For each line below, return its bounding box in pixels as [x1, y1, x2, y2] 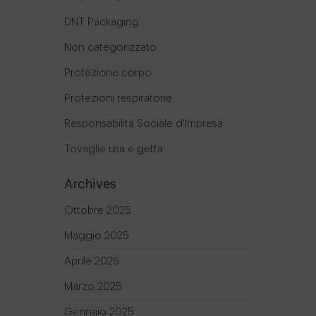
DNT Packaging [64, 16, 139, 28]
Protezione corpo [64, 67, 152, 78]
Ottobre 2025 [64, 205, 131, 216]
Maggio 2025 [64, 230, 129, 241]
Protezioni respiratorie [64, 92, 172, 104]
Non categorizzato [64, 42, 157, 53]
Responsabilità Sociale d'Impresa [64, 118, 223, 129]
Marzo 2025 [64, 281, 122, 292]
